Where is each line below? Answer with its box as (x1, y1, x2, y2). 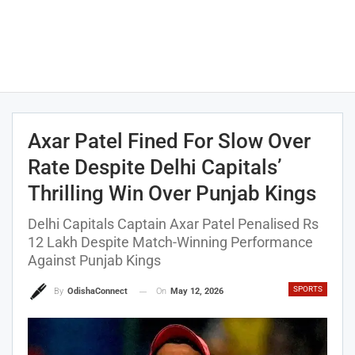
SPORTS (293, 284, 323, 293)
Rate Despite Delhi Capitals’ (28, 155, 282, 179)
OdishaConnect (67, 286, 128, 297)
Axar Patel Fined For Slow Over (28, 129, 311, 153)
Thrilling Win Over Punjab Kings (28, 181, 316, 205)
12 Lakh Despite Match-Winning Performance (28, 234, 313, 250)
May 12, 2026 (170, 286, 223, 296)
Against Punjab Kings (28, 252, 161, 269)
